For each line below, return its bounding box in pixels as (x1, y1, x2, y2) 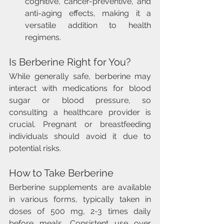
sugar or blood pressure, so (9, 95, 151, 105)
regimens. (25, 32, 61, 42)
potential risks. (9, 143, 61, 153)
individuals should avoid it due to (9, 131, 151, 141)
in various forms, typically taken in (9, 194, 151, 204)
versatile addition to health (25, 20, 151, 30)
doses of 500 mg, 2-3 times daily (9, 206, 151, 216)
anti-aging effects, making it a (25, 8, 151, 18)
